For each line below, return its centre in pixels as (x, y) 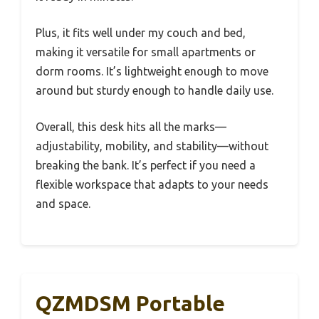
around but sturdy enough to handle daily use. (155, 90)
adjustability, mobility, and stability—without (152, 146)
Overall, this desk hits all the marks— (131, 126)
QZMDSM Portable (130, 303)
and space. (63, 203)
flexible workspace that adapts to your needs (152, 184)
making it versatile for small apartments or (146, 52)
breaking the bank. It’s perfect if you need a (146, 165)
